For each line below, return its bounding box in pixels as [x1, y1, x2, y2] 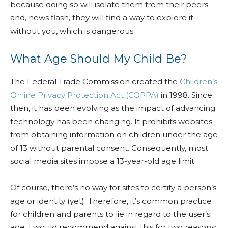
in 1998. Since [159, 90, 212, 100]
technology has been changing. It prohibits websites [10, 117, 212, 126]
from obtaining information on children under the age [10, 130, 218, 139]
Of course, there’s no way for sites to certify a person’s [10, 183, 216, 192]
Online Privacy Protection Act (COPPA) [10, 90, 159, 100]
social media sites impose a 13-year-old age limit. [10, 156, 196, 166]
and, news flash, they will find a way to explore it [10, 13, 193, 22]
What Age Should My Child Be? [10, 52, 187, 66]
